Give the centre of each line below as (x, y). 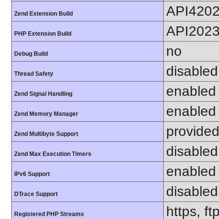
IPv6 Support (32, 174)
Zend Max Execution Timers (53, 154)
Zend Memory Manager (46, 114)
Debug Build (31, 54)
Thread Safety (34, 74)
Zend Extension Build (44, 14)
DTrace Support (36, 194)
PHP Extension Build (43, 34)
